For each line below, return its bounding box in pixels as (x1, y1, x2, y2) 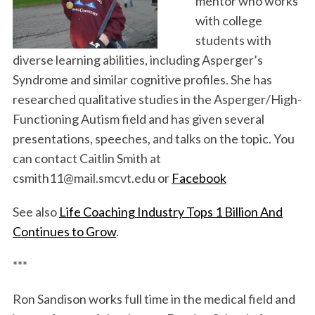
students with (195, 32, 271, 48)
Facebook (171, 169, 226, 186)
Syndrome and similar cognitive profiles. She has (12, 71, 272, 87)
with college (195, 12, 262, 28)
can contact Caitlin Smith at (12, 150, 161, 166)
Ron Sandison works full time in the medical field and (12, 290, 295, 307)
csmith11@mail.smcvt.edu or (12, 169, 172, 186)
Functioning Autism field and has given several (12, 110, 264, 127)
